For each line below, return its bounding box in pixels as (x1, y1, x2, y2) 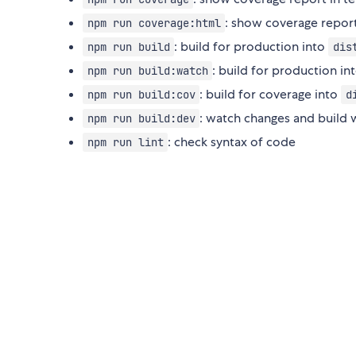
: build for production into (174, 38, 329, 56)
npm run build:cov (87, 87, 195, 103)
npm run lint (87, 135, 164, 150)
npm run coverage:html (87, 16, 221, 31)
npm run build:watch (87, 64, 208, 79)
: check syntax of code (168, 133, 296, 151)
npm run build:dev (87, 111, 195, 126)
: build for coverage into (199, 86, 342, 103)
